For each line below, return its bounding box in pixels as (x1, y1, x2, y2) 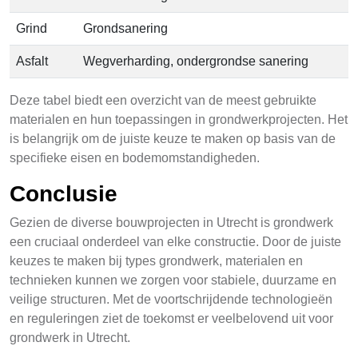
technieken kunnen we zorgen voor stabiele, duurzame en (10, 273, 336, 287)
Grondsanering (83, 22, 168, 35)
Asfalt (16, 54, 48, 68)
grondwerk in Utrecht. (10, 331, 130, 344)
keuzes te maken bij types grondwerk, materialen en (10, 254, 303, 268)
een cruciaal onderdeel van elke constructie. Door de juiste (10, 235, 341, 249)
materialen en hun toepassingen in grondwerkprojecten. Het (10, 113, 348, 126)
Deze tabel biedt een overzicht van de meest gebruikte (10, 93, 316, 107)
